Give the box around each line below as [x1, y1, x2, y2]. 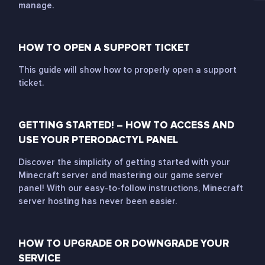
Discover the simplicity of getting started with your [18, 157, 230, 167]
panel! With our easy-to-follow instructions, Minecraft [18, 183, 243, 193]
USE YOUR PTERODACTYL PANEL [18, 134, 178, 146]
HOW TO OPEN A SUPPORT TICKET [18, 41, 190, 54]
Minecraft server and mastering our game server [18, 170, 223, 180]
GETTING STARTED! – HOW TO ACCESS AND [18, 119, 234, 131]
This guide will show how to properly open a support [18, 64, 237, 75]
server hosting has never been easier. [18, 196, 177, 206]
